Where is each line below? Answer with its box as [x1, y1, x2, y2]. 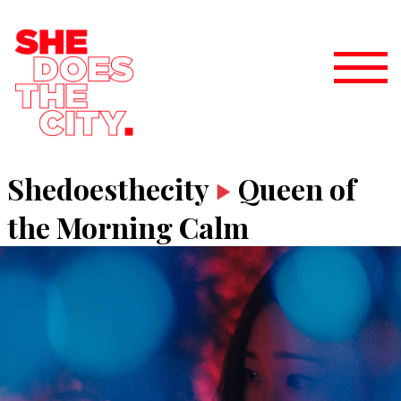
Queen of [238, 169, 356, 209]
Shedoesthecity [7, 169, 209, 209]
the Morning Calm [7, 208, 249, 247]
